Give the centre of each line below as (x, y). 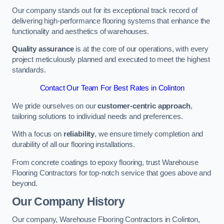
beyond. (25, 183)
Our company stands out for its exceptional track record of (105, 10)
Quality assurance (43, 49)
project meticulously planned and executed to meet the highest (111, 60)
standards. (29, 70)
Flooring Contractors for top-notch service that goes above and (111, 173)
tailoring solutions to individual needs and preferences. (97, 116)
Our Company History (68, 202)
